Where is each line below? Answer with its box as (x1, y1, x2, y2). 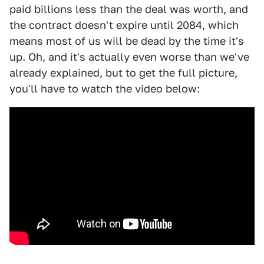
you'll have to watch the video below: (9, 82, 200, 95)
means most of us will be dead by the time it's (9, 35, 244, 48)
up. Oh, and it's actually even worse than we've (9, 51, 249, 64)
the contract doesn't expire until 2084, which (9, 19, 239, 32)
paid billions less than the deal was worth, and (9, 3, 248, 16)
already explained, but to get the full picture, (9, 67, 237, 80)
